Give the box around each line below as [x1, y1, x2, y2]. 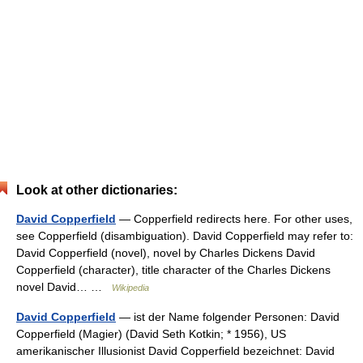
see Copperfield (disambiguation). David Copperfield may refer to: [16, 229, 353, 242]
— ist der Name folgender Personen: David [116, 310, 340, 323]
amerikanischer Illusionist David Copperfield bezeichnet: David [16, 344, 335, 357]
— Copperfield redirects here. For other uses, [116, 212, 352, 225]
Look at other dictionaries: [16, 183, 177, 197]
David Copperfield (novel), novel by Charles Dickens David [16, 246, 315, 259]
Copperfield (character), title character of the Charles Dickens [16, 263, 331, 276]
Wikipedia [112, 283, 149, 293]
